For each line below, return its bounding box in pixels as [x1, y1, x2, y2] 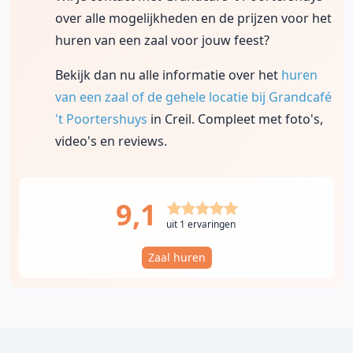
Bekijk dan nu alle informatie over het [55, 66, 281, 84]
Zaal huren [147, 250, 206, 265]
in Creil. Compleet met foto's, [147, 110, 323, 128]
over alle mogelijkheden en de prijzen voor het [55, 9, 332, 27]
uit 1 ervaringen [166, 217, 236, 231]
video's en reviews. [55, 132, 167, 150]
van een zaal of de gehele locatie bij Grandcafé [55, 88, 332, 106]
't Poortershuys [55, 110, 147, 128]
